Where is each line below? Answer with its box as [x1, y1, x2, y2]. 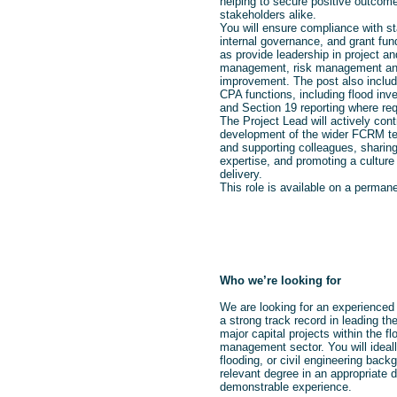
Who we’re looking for [219, 273, 341, 287]
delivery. [219, 167, 262, 181]
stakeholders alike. [219, 7, 316, 21]
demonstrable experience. [219, 379, 352, 393]
